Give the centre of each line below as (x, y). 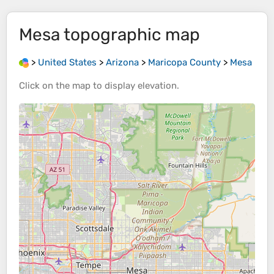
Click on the (46, 86)
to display (114, 86)
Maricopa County (184, 62)
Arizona (122, 62)
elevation (157, 86)
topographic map (130, 35)
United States (67, 62)
